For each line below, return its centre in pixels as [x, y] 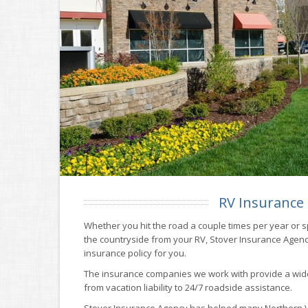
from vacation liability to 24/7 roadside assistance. [188, 288]
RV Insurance [261, 203]
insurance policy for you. [135, 253]
